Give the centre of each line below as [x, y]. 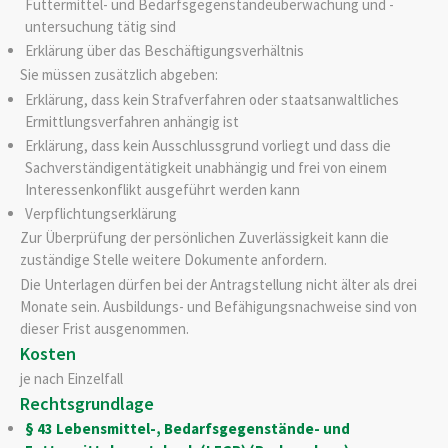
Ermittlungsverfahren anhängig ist [131, 122]
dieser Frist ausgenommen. [104, 328]
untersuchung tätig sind [100, 26]
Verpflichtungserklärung [100, 213]
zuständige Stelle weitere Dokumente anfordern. [173, 260]
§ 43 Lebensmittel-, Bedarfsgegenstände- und [187, 429]
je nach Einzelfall [71, 378]
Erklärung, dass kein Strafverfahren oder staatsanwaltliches [211, 100]
